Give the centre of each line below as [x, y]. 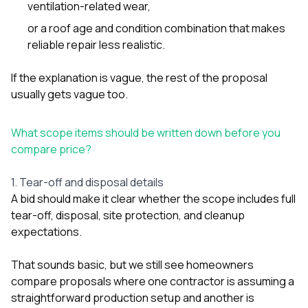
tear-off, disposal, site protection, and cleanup [128, 215]
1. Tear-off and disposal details [87, 182]
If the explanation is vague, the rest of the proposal [139, 77]
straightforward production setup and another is [133, 297]
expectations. [46, 231]
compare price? [51, 149]
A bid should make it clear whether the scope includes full [153, 198]
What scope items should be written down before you [146, 132]
